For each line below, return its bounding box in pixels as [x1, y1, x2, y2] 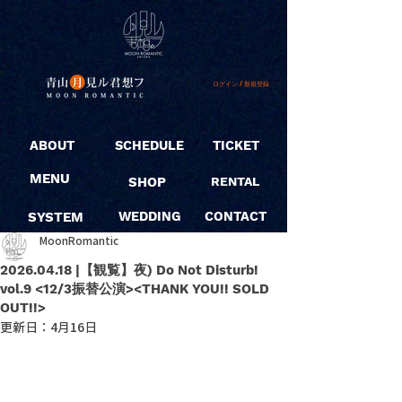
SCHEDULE [115, 138, 184, 153]
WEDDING [118, 209, 180, 224]
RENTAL [211, 174, 259, 188]
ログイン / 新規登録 [213, 79, 269, 88]
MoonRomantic [39, 232, 118, 249]
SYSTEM [28, 209, 83, 225]
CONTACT [205, 209, 267, 224]
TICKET [213, 138, 259, 153]
